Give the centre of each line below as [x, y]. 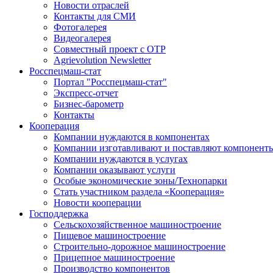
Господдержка [59, 214]
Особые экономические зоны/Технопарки [140, 181]
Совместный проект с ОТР [110, 49]
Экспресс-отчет [86, 93]
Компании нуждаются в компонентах [132, 137]
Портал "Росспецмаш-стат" [110, 82]
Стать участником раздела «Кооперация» [139, 192]
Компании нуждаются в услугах [121, 159]
